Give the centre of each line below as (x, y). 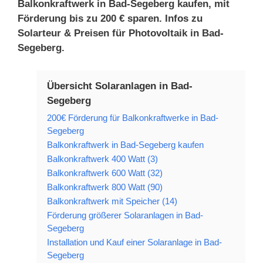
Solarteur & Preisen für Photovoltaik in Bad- (121, 33)
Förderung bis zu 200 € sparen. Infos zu (110, 18)
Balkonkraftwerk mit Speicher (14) (112, 201)
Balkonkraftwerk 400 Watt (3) (102, 159)
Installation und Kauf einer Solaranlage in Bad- (134, 242)
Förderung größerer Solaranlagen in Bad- (125, 215)
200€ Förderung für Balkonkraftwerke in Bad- (133, 117)
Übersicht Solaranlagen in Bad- (120, 86)
